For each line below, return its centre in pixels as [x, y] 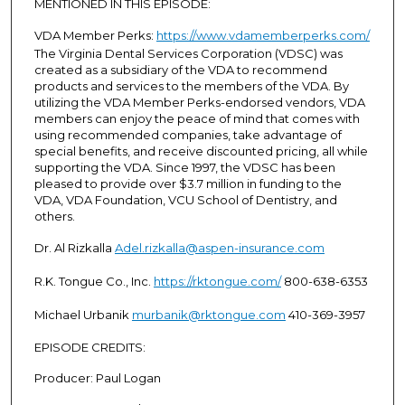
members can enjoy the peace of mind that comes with [197, 118]
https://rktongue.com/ [217, 281]
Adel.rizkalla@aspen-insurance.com [219, 247]
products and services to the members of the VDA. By [191, 85]
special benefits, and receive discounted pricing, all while [201, 151]
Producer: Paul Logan [97, 377]
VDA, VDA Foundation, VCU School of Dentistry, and [185, 199]
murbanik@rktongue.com [208, 314]
